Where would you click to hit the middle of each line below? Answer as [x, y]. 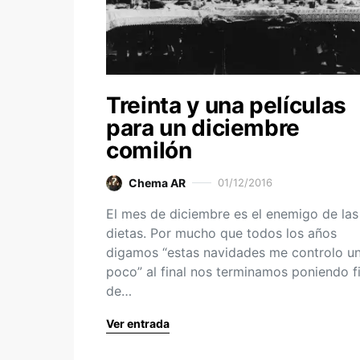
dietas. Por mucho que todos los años [221, 233]
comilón [149, 150]
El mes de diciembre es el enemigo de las [232, 214]
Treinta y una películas [226, 105]
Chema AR [157, 183]
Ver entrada [138, 323]
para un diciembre [203, 128]
